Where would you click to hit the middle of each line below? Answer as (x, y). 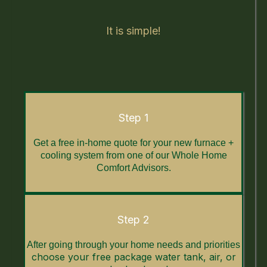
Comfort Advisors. (133, 168)
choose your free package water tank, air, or (133, 257)
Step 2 (133, 220)
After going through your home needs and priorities (133, 245)
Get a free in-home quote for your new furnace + (133, 143)
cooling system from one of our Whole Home (133, 155)
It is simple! (133, 31)
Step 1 (133, 118)
